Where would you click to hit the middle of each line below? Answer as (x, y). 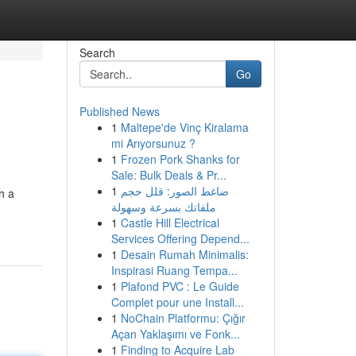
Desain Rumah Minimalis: (184, 254)
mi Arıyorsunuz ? (153, 143)
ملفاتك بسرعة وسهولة (163, 207)
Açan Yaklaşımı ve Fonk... (175, 334)
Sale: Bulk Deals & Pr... (168, 175)
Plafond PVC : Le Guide (180, 286)
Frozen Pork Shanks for (180, 159)
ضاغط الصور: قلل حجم (174, 191)
